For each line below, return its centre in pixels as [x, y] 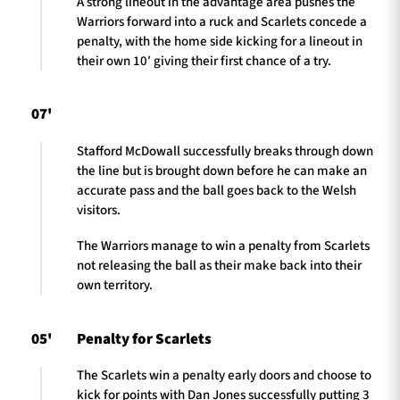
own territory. [115, 286]
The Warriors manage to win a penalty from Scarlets [223, 246]
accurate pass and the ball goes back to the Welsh [217, 190]
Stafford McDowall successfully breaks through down [225, 151]
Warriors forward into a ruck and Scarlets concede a [222, 21]
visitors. [99, 210]
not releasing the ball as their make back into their [219, 266]
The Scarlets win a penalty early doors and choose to [224, 376]
